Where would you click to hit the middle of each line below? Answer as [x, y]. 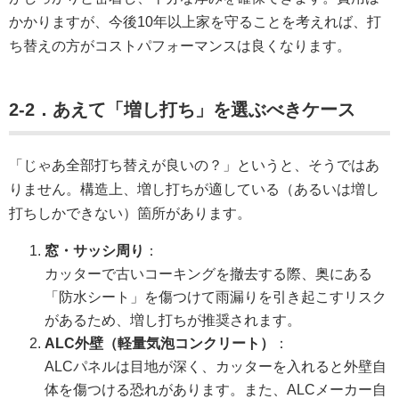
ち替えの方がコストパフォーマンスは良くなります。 [180, 45]
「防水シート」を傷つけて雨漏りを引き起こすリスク [216, 297]
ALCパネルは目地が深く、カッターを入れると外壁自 [216, 366]
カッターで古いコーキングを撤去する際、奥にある [208, 273]
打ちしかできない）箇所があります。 [130, 213]
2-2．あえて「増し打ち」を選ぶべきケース [182, 109]
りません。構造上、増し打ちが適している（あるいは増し [194, 189]
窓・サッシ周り [94, 250]
